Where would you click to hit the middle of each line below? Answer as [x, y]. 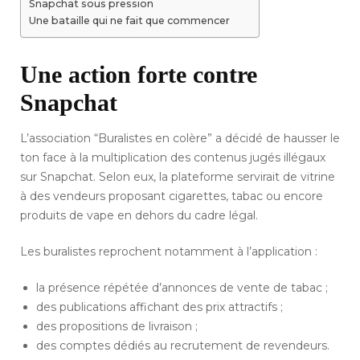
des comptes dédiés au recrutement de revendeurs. [183, 346]
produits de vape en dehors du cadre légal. [139, 216]
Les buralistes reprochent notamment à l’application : [169, 252]
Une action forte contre [139, 75]
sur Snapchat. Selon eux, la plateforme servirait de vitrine [178, 177]
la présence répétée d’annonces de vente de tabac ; [182, 288]
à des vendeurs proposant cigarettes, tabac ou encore [172, 196]
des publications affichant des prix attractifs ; [160, 307]
